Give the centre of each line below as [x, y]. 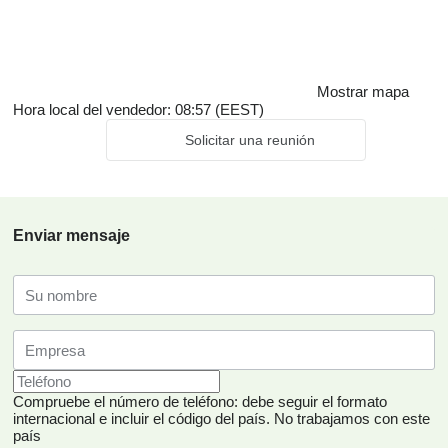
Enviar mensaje [71, 235]
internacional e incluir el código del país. [141, 418]
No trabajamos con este [352, 418]
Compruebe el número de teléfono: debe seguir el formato [200, 401]
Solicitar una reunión [249, 140]
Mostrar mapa [363, 91]
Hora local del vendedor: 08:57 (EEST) [138, 109]
